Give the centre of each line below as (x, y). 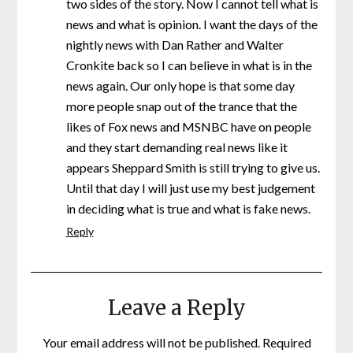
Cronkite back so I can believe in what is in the (189, 65)
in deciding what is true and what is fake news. (188, 209)
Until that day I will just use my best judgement (190, 188)
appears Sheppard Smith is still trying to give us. (193, 168)
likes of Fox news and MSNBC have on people (188, 127)
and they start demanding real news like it (176, 147)
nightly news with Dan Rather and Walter (175, 45)
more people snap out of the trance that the (181, 106)
